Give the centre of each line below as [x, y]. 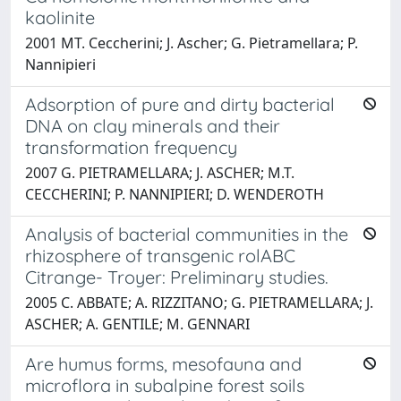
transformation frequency [131, 147]
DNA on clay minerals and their [153, 125]
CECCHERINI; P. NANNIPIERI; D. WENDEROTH [175, 194]
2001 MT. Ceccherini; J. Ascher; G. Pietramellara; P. [192, 43]
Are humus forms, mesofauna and [163, 363]
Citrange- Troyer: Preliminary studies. [177, 277]
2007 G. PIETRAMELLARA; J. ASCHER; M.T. [160, 172]
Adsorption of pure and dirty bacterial [180, 104]
